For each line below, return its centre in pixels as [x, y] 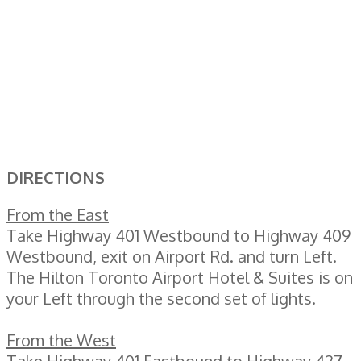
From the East [58, 214]
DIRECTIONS [56, 177]
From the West [61, 340]
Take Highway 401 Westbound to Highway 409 [178, 235]
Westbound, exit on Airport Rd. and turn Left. [172, 256]
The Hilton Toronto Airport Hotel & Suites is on [180, 277]
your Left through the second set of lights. [161, 298]
